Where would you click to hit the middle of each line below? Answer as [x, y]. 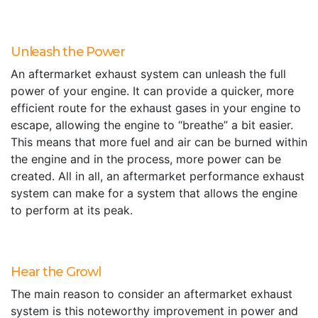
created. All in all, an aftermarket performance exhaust [158, 176]
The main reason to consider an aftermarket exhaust [152, 294]
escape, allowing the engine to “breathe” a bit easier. [152, 125]
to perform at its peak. [72, 210]
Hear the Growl [56, 272]
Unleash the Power [68, 52]
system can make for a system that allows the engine [154, 193]
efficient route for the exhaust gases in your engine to [156, 108]
